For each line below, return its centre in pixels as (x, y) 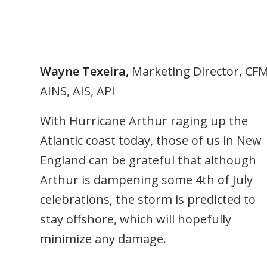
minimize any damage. (103, 239)
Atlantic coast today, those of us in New (151, 140)
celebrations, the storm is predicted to (148, 199)
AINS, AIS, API (77, 91)
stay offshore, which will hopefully (136, 219)
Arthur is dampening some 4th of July (146, 180)
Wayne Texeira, (86, 71)
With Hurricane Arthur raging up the (144, 121)
